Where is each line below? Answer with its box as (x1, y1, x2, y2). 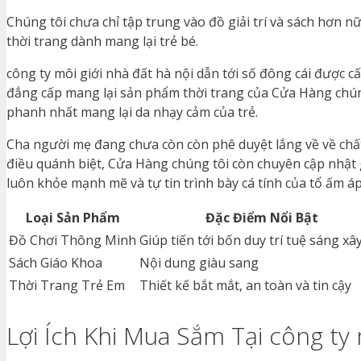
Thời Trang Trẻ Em (9, 276, 125, 294)
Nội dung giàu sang (139, 253, 259, 272)
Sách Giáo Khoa (9, 253, 102, 272)
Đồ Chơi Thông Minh (9, 230, 136, 249)
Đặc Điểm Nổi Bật (205, 208, 318, 226)
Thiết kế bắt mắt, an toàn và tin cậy (139, 276, 351, 294)
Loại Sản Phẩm (25, 208, 120, 226)
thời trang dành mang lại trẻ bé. (6, 31, 198, 50)
